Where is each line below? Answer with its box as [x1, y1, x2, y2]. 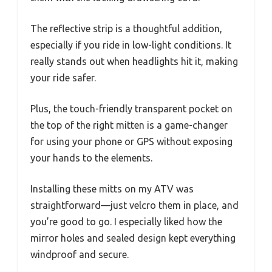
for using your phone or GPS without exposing [30, 136, 233, 148]
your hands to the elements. [30, 152, 152, 164]
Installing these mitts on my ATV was [30, 183, 194, 195]
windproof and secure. [30, 249, 129, 260]
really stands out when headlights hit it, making [30, 56, 238, 67]
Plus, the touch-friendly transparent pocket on [30, 103, 233, 115]
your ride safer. [30, 72, 96, 84]
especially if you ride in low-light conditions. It [30, 39, 231, 51]
